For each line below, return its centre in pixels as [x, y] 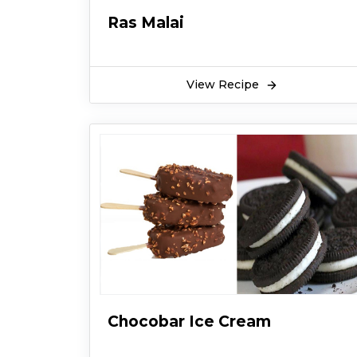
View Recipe [224, 84]
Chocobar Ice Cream [189, 321]
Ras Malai [146, 22]
